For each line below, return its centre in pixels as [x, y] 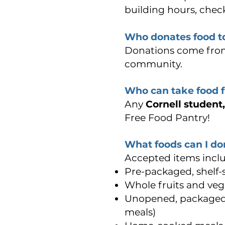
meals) [140, 212]
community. [153, 64]
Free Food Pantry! [167, 118]
